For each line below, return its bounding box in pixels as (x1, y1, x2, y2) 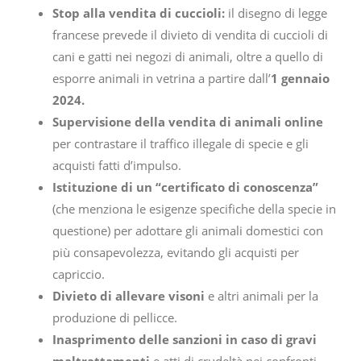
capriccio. (52, 266, 105, 283)
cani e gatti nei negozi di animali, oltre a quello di (52, 48, 323, 65)
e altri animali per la (205, 288, 318, 305)
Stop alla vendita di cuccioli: (52, 5, 225, 22)
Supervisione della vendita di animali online (52, 114, 323, 131)
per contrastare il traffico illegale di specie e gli (52, 135, 309, 152)
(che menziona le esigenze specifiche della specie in (52, 201, 336, 218)
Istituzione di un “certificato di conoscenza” (52, 179, 318, 196)
